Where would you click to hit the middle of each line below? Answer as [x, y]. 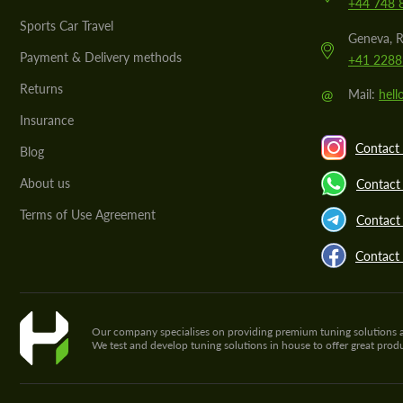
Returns [41, 89]
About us [45, 183]
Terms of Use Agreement [88, 215]
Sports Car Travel [67, 26]
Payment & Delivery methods [101, 57]
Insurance [47, 120]
